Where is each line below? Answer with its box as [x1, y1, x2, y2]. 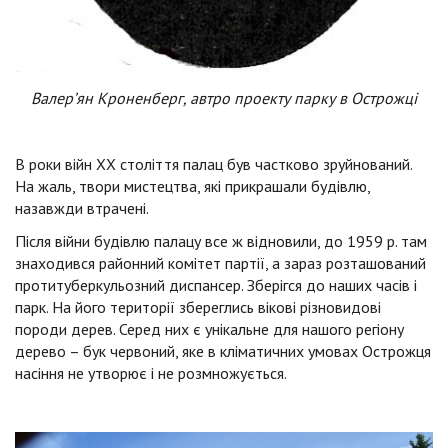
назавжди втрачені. [15, 197, 149, 218]
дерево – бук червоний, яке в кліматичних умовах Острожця [15, 340, 431, 361]
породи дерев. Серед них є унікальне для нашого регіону [15, 318, 404, 339]
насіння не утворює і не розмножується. [15, 362, 287, 383]
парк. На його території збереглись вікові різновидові [15, 296, 381, 317]
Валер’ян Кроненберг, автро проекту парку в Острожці [31, 87, 417, 108]
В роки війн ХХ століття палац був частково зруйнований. [15, 153, 412, 174]
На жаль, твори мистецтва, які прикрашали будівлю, [15, 175, 370, 196]
